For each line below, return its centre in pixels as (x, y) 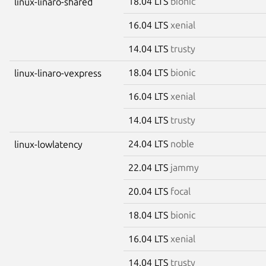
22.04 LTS (149, 167)
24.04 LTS (149, 143)
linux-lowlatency (48, 144)
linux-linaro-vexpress (58, 73)
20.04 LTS (149, 191)
